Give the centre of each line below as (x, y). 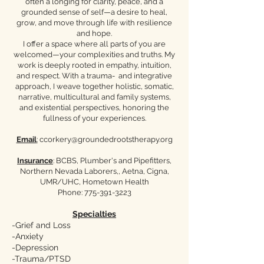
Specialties (94, 214)
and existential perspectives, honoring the (94, 108)
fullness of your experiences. (94, 118)
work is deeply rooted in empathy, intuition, (94, 65)
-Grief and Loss (41, 225)
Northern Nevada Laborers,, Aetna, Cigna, (94, 171)
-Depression (35, 247)
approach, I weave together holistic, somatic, (94, 86)
